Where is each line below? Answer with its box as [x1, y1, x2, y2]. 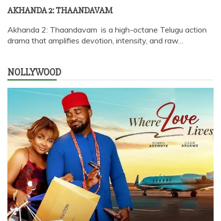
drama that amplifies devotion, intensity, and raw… [7, 35, 184, 45]
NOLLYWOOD [7, 66, 61, 78]
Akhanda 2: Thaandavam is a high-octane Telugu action [7, 24, 207, 35]
